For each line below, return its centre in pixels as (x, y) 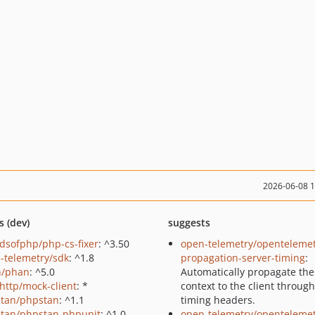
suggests (189, 223)
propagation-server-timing (243, 258)
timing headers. (218, 300)
